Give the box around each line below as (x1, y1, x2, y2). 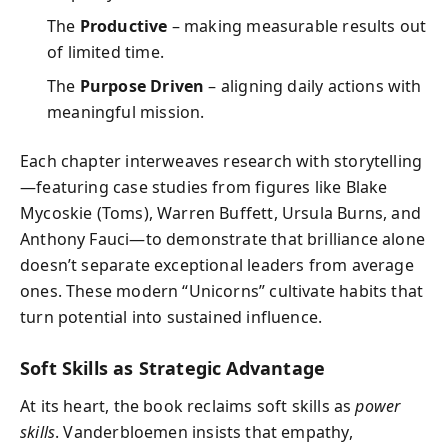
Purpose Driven (79, 75, 205, 97)
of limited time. (47, 41, 164, 63)
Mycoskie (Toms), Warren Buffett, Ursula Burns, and (20, 201, 421, 224)
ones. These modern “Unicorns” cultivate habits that (20, 279, 424, 302)
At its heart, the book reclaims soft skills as (20, 395, 356, 417)
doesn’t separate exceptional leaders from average (20, 253, 414, 276)
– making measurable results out (167, 15, 427, 37)
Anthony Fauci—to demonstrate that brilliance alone (20, 227, 425, 250)
